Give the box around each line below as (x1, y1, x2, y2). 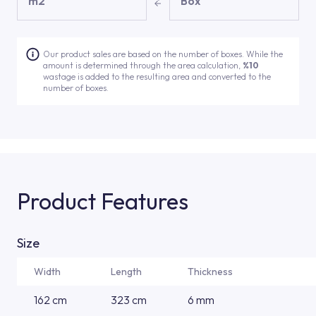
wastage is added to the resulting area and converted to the (43, 71, 272, 82)
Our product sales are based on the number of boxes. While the (43, 49, 284, 59)
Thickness (188, 265, 233, 278)
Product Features (17, 187, 188, 215)
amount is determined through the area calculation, (43, 60, 243, 71)
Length (111, 265, 142, 278)
